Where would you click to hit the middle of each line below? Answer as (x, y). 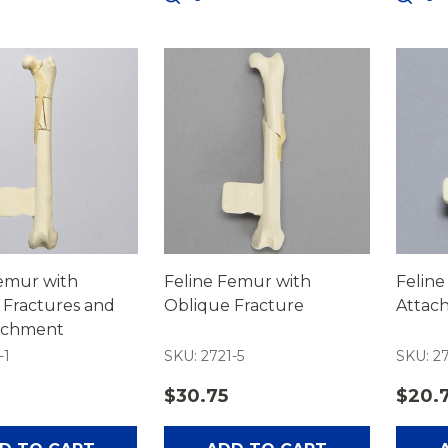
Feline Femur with (237, 281)
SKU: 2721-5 (203, 356)
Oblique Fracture (233, 305)
